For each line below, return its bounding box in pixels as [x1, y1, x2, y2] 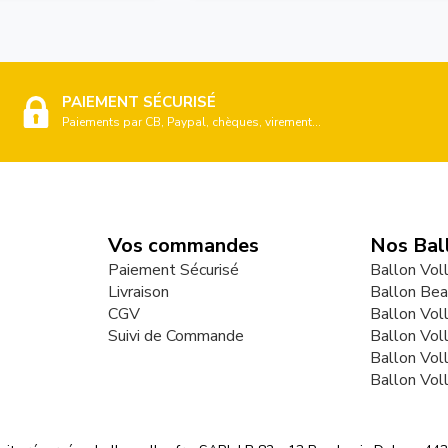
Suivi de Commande [107, 324, 244, 347]
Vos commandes [107, 231, 259, 259]
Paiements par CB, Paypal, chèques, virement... [61, 113, 321, 130]
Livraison [107, 280, 169, 303]
